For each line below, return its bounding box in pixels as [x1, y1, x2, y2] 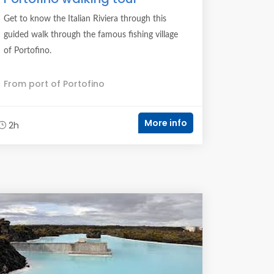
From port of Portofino [4, 78, 105, 90]
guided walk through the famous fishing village [4, 31, 178, 39]
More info [144, 117, 187, 129]
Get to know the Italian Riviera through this [4, 15, 166, 23]
